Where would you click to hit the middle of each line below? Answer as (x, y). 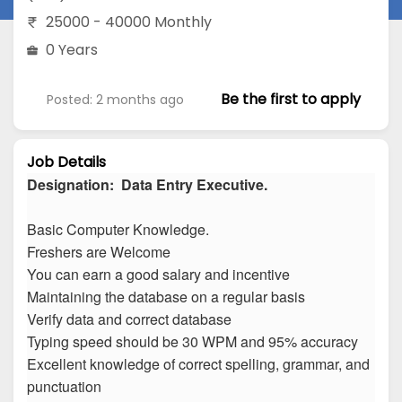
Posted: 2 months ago (115, 99)
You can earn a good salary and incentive (158, 275)
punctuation (66, 387)
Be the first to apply (291, 99)
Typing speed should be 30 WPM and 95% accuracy (194, 342)
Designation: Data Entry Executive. (147, 185)
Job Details (66, 162)
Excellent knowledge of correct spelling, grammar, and (198, 364)
